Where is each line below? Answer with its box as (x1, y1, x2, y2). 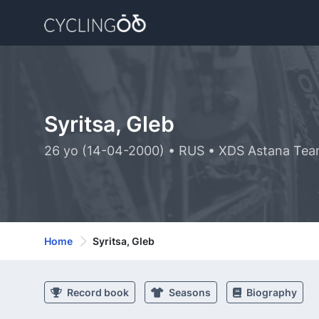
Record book (65, 286, 129, 298)
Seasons (167, 286, 211, 298)
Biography (244, 286, 297, 298)
